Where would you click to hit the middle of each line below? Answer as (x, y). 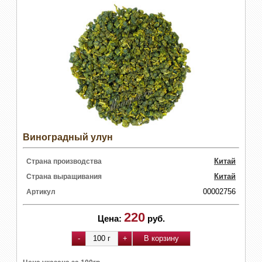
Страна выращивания (64, 176)
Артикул (41, 192)
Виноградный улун (68, 137)
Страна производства (64, 161)
